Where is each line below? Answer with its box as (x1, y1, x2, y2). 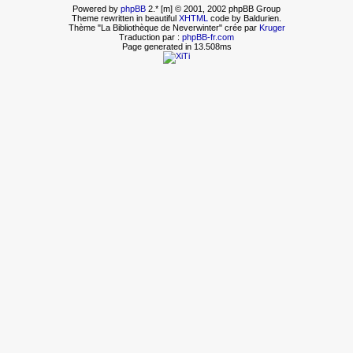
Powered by (72, 3, 121, 13)
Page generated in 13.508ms (121, 41, 232, 51)
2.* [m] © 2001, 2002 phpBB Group (146, 3, 281, 13)
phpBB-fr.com (182, 32, 234, 42)
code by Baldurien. (208, 13, 281, 23)
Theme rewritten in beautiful (72, 13, 179, 23)
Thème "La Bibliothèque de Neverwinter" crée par (68, 22, 259, 32)
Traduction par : (119, 32, 182, 42)
